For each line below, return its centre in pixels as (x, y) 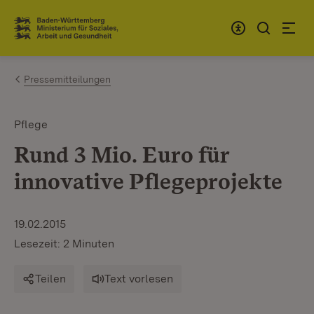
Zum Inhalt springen (93, 22)
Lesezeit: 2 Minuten (64, 244)
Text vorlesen (139, 279)
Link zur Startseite (66, 34)
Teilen (50, 279)
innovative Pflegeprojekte (148, 181)
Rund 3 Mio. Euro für (122, 155)
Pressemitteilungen (67, 79)
